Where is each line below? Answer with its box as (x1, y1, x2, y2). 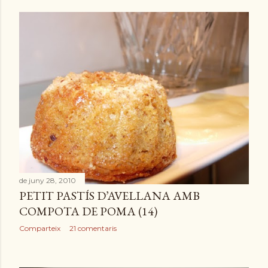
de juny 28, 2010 (19, 176, 76, 185)
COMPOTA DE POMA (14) (19, 203, 157, 220)
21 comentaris (69, 224, 117, 233)
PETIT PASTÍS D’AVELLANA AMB (19, 188, 200, 204)
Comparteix (19, 224, 60, 233)
